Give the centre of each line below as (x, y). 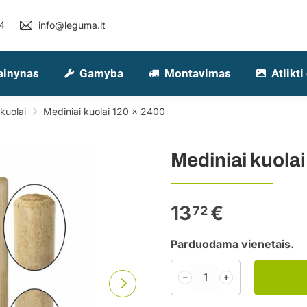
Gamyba (101, 73)
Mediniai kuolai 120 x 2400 (101, 111)
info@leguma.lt (72, 25)
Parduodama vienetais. (232, 244)
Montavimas (197, 73)
